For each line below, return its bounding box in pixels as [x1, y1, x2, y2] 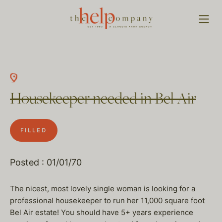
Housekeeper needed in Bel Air [10, 89, 196, 110]
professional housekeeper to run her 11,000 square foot [10, 196, 205, 205]
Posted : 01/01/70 [10, 157, 82, 167]
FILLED [20, 127, 47, 134]
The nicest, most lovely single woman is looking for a [10, 184, 195, 193]
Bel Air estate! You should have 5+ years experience [10, 208, 193, 217]
